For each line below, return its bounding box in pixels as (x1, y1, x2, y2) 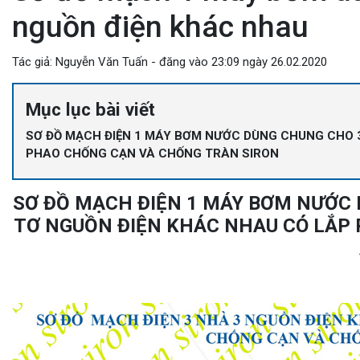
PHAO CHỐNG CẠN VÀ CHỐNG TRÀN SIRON (26, 146, 279, 161)
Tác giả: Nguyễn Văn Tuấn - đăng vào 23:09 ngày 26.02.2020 (12, 55, 327, 69)
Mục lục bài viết (26, 99, 155, 120)
